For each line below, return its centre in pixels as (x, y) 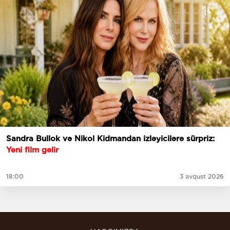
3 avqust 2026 (202, 177)
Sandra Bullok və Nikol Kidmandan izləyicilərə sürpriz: (110, 139)
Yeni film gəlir (32, 150)
